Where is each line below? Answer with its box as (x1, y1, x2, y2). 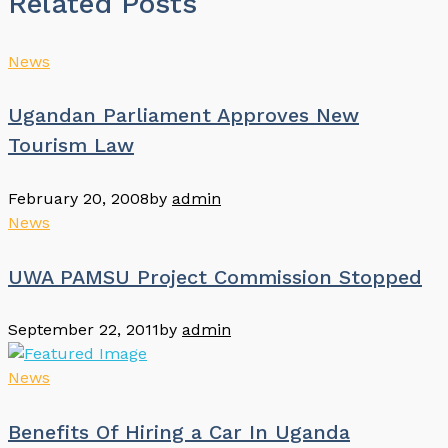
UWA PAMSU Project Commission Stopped (8, 264, 422, 289)
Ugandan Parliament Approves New (8, 103, 359, 128)
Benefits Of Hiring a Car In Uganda (8, 419, 350, 444)
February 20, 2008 (8, 189, 149, 208)
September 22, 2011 (8, 320, 159, 340)
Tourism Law (8, 133, 134, 158)
